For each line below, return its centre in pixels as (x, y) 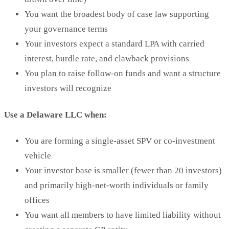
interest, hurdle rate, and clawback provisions (107, 58)
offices (37, 200)
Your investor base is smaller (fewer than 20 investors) (123, 171)
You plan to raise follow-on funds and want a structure (123, 73)
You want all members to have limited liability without (123, 215)
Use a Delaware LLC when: (55, 114)
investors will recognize (68, 88)
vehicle (38, 156)
